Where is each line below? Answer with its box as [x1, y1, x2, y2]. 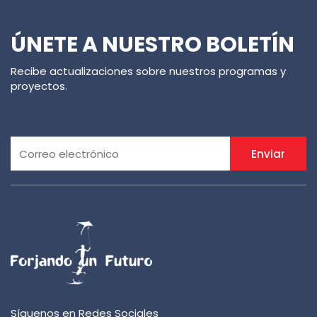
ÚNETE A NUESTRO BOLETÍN [11, 30, 294, 60]
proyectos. [11, 79, 67, 94]
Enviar [251, 146, 285, 161]
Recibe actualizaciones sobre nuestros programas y [11, 64, 286, 79]
